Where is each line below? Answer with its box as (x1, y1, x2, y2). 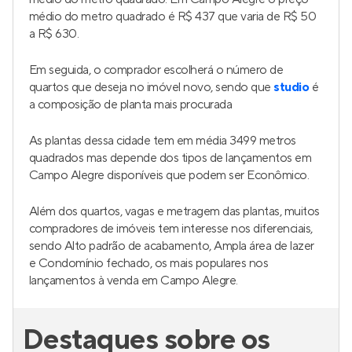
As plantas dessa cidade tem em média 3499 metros (29, 133, 296, 148)
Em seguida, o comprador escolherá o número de (29, 62, 284, 78)
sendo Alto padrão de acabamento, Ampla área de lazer (29, 238, 314, 254)
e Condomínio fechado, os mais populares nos (29, 255, 269, 271)
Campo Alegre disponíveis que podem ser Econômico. (29, 167, 310, 183)
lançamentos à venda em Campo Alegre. (29, 273, 238, 288)
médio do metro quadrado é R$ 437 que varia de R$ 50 (29, 9, 317, 24)
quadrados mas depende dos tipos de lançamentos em (29, 150, 312, 166)
